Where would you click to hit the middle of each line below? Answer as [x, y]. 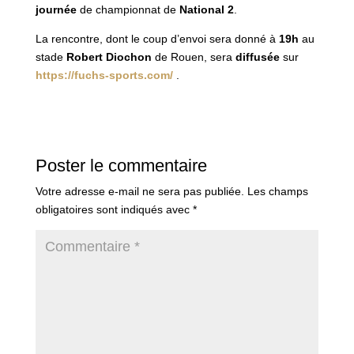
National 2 [206, 10]
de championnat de [128, 10]
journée [56, 10]
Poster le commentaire [121, 166]
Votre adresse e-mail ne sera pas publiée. [139, 192]
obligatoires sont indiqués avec [114, 210]
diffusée [257, 57]
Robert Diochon [109, 57]
